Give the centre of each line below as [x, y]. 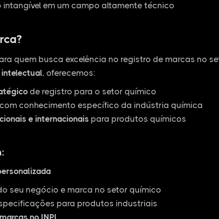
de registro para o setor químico [92, 91]
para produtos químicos [137, 119]
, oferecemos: [69, 73]
